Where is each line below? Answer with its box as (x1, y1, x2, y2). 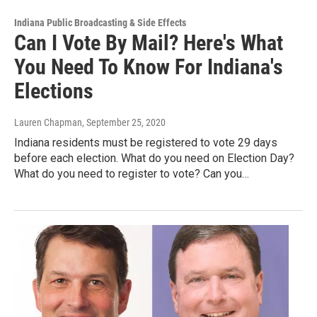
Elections (14, 78, 93, 103)
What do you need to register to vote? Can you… (14, 166, 249, 180)
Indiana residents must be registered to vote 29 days (14, 135, 277, 149)
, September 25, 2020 (82, 116, 166, 128)
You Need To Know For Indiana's (14, 54, 283, 79)
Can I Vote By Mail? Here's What (14, 30, 283, 55)
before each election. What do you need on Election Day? (14, 151, 294, 165)
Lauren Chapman (14, 116, 82, 128)
